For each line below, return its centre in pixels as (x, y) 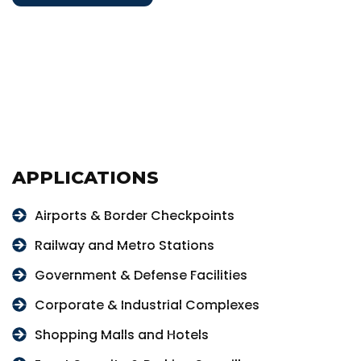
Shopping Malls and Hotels (121, 334)
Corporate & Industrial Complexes (147, 305)
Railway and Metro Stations (124, 245)
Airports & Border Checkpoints (134, 215)
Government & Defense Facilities (141, 275)
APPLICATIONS (85, 178)
